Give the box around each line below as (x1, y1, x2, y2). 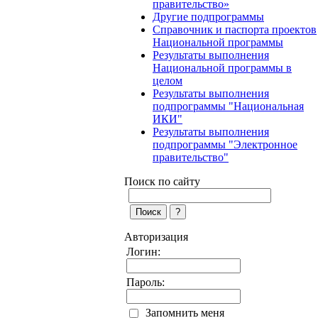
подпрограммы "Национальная (153, 100, 304, 112)
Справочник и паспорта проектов (153, 23, 317, 35)
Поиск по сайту (124, 175, 200, 187)
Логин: (126, 246, 160, 258)
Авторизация (124, 231, 188, 243)
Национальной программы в (153, 62, 292, 74)
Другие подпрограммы (153, 11, 264, 23)
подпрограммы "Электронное (153, 138, 297, 150)
